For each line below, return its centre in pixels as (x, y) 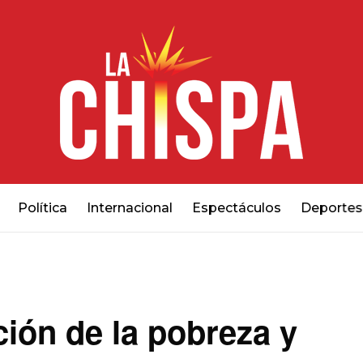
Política (42, 207)
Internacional (129, 207)
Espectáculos (236, 207)
